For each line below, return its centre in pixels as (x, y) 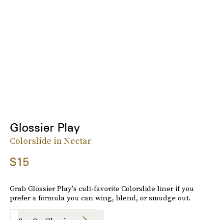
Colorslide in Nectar (51, 141)
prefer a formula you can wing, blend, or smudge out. (100, 198)
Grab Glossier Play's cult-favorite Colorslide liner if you (102, 189)
